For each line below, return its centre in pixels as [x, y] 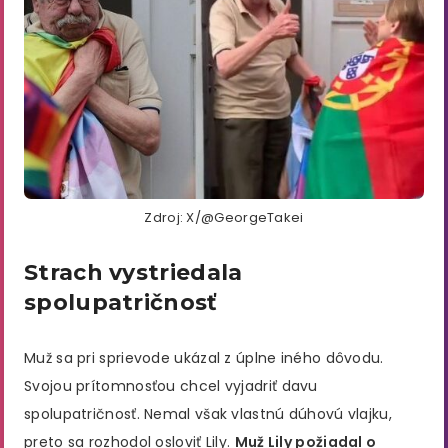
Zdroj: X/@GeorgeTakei [224, 218]
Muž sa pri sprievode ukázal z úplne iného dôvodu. [204, 358]
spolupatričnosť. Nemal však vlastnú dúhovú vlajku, [208, 414]
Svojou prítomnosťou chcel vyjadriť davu [171, 386]
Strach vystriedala [133, 273]
